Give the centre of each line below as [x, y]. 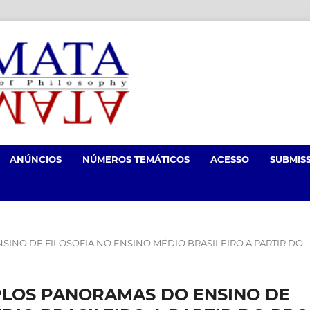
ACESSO [230, 159]
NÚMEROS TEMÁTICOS [136, 159]
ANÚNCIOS [36, 159]
